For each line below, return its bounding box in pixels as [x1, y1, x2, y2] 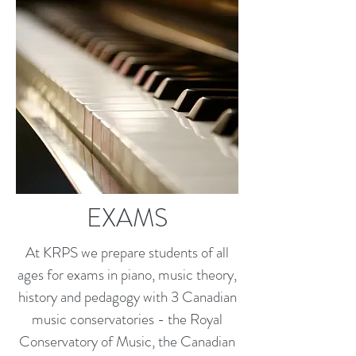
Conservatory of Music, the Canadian [19, 331, 235, 352]
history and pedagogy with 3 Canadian [17, 286, 237, 308]
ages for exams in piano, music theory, [17, 264, 237, 285]
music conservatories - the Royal [32, 308, 222, 330]
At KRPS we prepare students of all [25, 242, 229, 263]
